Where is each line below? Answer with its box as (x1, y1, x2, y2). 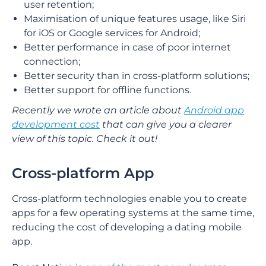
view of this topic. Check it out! (12, 133, 157, 144)
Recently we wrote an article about (12, 104, 184, 116)
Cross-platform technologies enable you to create (12, 193, 247, 204)
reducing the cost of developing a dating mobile (12, 221, 242, 233)
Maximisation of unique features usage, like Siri (24, 13, 246, 24)
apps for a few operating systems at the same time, (12, 207, 254, 218)
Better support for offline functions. (24, 84, 191, 96)
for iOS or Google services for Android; (24, 27, 200, 39)
